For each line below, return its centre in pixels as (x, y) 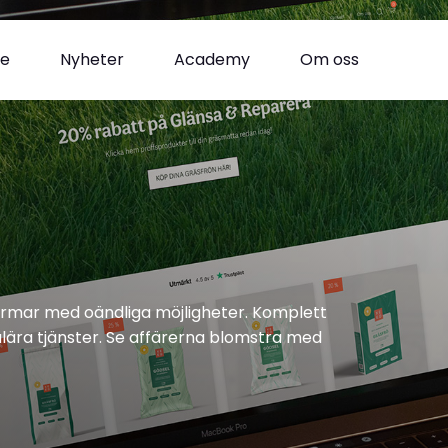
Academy (212, 59)
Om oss (329, 59)
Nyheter (92, 59)
